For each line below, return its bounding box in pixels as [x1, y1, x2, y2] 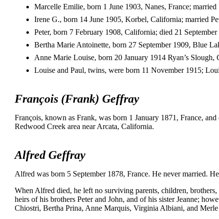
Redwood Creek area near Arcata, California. [15, 122, 154, 131]
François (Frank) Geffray [15, 92, 139, 106]
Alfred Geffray [15, 149, 86, 162]
